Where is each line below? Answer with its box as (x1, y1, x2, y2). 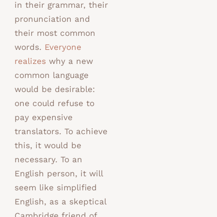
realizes (15, 56, 46, 66)
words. (15, 42, 45, 52)
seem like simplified (15, 183, 97, 193)
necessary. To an (15, 155, 82, 165)
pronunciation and (15, 14, 90, 24)
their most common (15, 28, 95, 38)
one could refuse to (15, 98, 94, 108)
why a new (46, 56, 93, 66)
